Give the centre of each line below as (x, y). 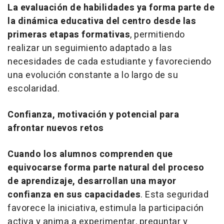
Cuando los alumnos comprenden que (90, 154)
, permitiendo (157, 34)
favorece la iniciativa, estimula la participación (106, 208)
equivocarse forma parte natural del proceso (106, 167)
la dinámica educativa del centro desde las (102, 21)
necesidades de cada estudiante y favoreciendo (109, 61)
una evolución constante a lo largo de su (93, 75)
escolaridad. (33, 88)
